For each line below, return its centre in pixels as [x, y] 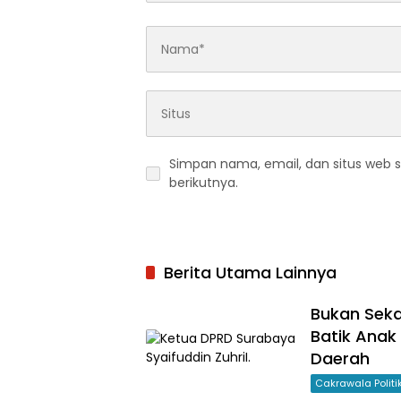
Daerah [340, 359]
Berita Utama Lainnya [250, 273]
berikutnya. [204, 183]
